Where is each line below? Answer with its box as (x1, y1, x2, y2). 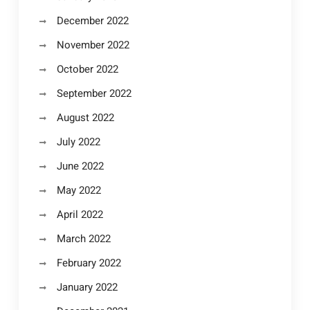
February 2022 (56, 255, 121, 271)
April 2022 (56, 207, 103, 222)
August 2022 (56, 110, 114, 125)
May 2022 (56, 183, 101, 198)
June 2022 (56, 158, 104, 174)
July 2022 (56, 134, 100, 149)
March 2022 (56, 231, 111, 246)
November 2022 (56, 37, 129, 53)
